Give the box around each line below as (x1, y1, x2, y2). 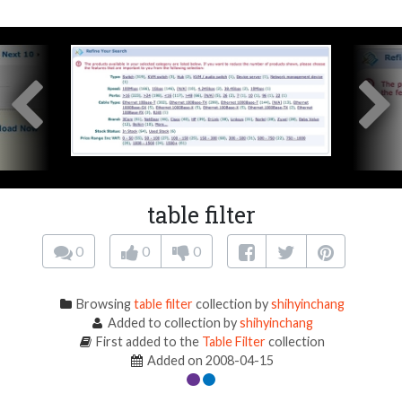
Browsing (74, 296, 135, 312)
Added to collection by (105, 315, 240, 331)
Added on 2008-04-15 (144, 353, 275, 369)
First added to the (93, 334, 203, 350)
